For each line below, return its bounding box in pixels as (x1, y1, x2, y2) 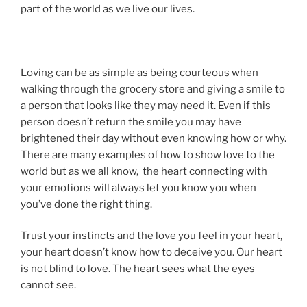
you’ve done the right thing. (21, 197, 152, 210)
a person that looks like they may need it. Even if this (21, 99, 271, 112)
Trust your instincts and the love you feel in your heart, (21, 230, 282, 243)
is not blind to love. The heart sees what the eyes (21, 262, 255, 275)
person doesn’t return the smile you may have (21, 115, 241, 128)
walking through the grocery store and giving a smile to (21, 82, 285, 95)
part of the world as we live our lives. (21, 2, 195, 15)
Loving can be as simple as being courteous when (21, 66, 258, 79)
